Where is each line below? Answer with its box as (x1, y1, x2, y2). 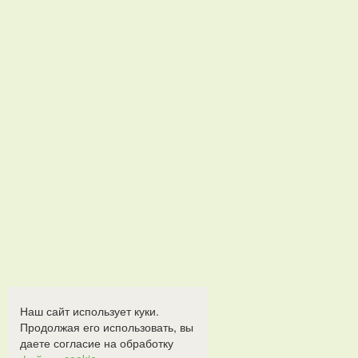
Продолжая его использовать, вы (20, 319, 193, 335)
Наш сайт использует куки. (20, 303, 159, 319)
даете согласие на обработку (20, 335, 173, 351)
